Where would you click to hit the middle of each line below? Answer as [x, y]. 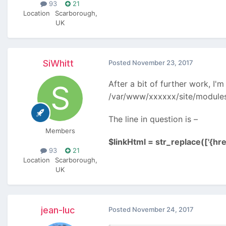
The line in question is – [153, 119]
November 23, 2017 [163, 62]
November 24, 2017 [163, 209]
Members [60, 130]
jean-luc [58, 210]
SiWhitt [58, 63]
